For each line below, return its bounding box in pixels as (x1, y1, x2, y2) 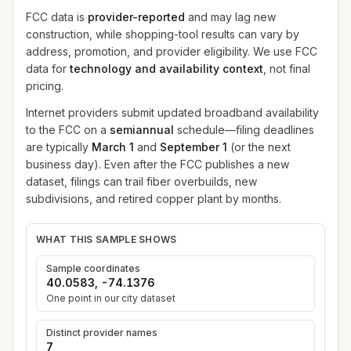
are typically (26, 140, 89, 154)
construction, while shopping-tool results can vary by (26, 27, 299, 41)
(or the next (227, 140, 291, 154)
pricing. (26, 79, 63, 92)
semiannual (110, 123, 174, 136)
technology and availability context (70, 62, 263, 75)
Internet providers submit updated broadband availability (26, 106, 319, 119)
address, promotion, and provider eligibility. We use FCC (26, 45, 317, 58)
